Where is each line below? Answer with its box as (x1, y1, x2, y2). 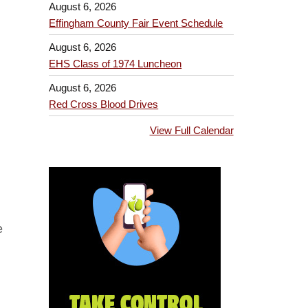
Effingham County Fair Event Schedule (49, 17, 223, 30)
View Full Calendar (149, 124, 234, 137)
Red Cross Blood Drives (49, 98, 159, 110)
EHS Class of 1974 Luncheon (49, 58, 182, 70)
